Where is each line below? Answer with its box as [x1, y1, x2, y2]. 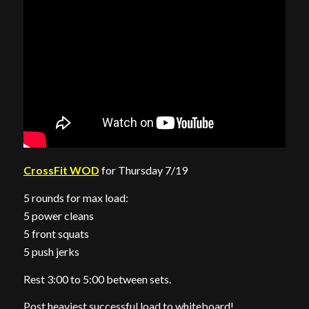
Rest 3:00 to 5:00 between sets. [23, 272, 171, 286]
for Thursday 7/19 [99, 163, 188, 177]
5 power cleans [23, 209, 94, 222]
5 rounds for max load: [23, 191, 128, 204]
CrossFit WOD [23, 163, 99, 177]
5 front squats [23, 227, 89, 240]
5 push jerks [23, 245, 79, 258]
